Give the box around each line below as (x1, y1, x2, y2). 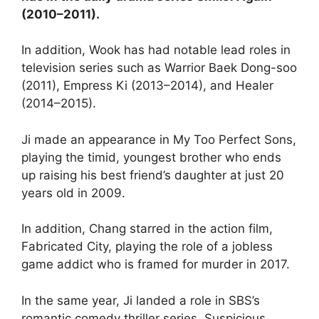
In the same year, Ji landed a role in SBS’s (21, 293, 260, 308)
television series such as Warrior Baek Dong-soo (21, 61, 297, 75)
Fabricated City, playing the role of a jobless (21, 239, 273, 254)
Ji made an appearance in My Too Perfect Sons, (21, 132, 296, 147)
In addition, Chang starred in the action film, (21, 221, 273, 236)
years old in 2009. (21, 185, 125, 200)
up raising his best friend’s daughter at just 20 (21, 167, 284, 182)
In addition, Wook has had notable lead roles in (21, 43, 291, 58)
